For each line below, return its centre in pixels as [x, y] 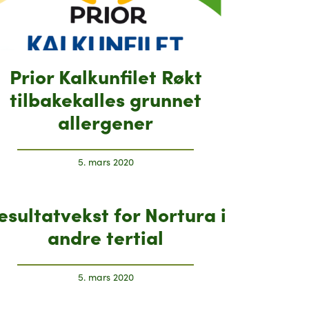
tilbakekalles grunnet [106, 98]
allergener [106, 121]
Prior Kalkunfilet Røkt [106, 75]
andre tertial [106, 236]
